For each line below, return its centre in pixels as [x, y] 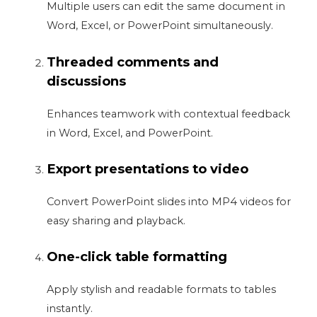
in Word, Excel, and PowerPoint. [130, 133]
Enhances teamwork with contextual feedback [169, 114]
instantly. [70, 309]
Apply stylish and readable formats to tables [162, 290]
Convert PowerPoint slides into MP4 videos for [169, 202]
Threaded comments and [133, 62]
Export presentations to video [148, 169]
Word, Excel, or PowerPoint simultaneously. [160, 26]
